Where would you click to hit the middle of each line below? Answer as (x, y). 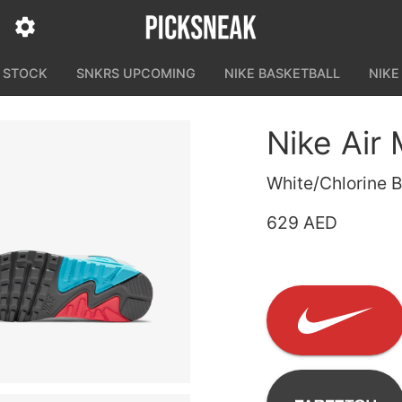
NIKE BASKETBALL (282, 73)
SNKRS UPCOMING (136, 73)
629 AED (301, 222)
